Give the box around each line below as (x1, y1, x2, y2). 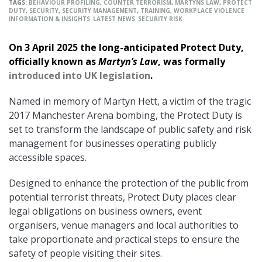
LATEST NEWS (93, 15, 135, 23)
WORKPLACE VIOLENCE (174, 6, 244, 15)
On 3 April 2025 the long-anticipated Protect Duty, (9, 41, 244, 54)
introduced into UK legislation (9, 69, 150, 82)
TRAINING (140, 6, 170, 15)
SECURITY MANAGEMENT (62, 6, 137, 15)
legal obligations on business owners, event (9, 205, 202, 218)
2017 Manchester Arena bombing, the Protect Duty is (9, 109, 242, 122)
